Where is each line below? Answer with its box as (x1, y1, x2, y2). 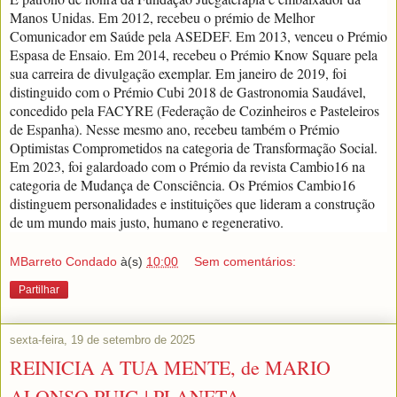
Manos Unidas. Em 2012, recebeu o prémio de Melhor (10, 8, 315, 27)
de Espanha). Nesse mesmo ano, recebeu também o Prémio (10, 120, 339, 139)
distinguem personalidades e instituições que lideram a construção (10, 194, 375, 214)
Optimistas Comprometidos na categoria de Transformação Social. (10, 138, 378, 158)
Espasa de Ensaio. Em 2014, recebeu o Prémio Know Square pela (10, 45, 378, 65)
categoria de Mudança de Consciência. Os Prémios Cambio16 (10, 175, 355, 195)
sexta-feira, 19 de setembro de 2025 (10, 332, 195, 346)
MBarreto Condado (10, 253, 117, 269)
